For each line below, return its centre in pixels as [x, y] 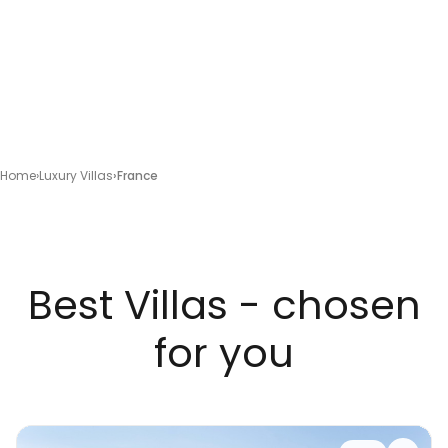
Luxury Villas [76, 176]
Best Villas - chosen [224, 305]
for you [224, 353]
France [137, 176]
